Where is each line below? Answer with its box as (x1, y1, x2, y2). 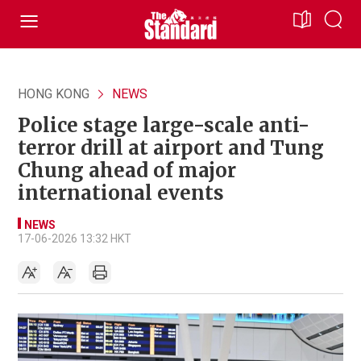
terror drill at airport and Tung (18, 135, 324, 160)
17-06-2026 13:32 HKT (18, 232, 131, 245)
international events (18, 180, 224, 205)
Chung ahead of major (18, 158, 236, 183)
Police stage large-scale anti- (18, 113, 309, 138)
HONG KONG (18, 86, 89, 102)
